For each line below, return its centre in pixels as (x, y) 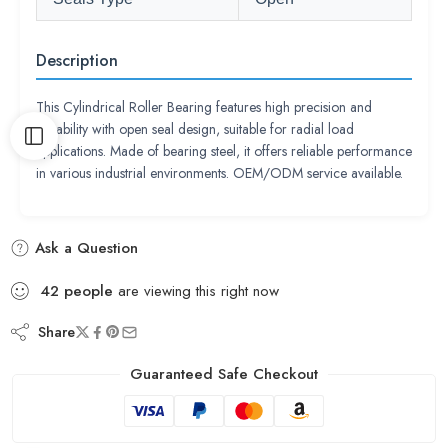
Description (77, 60)
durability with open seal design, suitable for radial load (195, 129)
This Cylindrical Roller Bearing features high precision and (204, 107)
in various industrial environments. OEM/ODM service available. (219, 173)
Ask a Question (84, 248)
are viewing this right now (196, 291)
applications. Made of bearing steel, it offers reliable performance (224, 151)
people (88, 291)
